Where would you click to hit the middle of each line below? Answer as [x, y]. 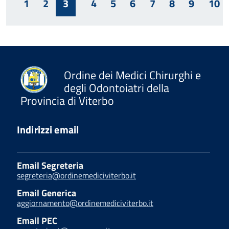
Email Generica [47, 193]
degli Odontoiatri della [117, 88]
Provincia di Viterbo [67, 100]
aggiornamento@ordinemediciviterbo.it [85, 203]
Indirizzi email [48, 129]
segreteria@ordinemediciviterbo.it [76, 175]
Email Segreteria [50, 165]
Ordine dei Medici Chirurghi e [132, 75]
